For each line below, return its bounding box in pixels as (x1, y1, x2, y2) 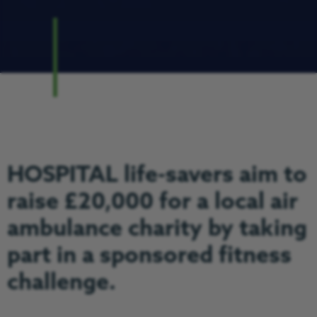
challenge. (6, 270, 116, 297)
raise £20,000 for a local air (6, 189, 298, 217)
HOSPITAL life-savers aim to (6, 162, 307, 190)
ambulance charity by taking (6, 216, 307, 243)
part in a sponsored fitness (6, 243, 292, 270)
